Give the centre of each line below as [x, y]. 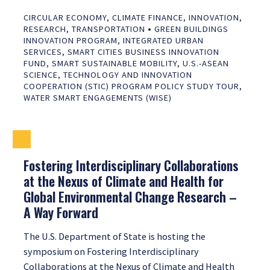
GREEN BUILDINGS [191, 29]
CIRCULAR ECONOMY [65, 17]
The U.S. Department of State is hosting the [115, 236]
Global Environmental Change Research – [130, 196]
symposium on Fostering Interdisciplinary [111, 251]
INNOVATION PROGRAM [71, 40]
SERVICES [43, 52]
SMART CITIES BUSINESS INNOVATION [143, 52]
